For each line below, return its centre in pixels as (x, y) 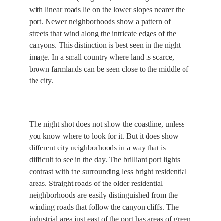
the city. (41, 80)
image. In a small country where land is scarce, (102, 57)
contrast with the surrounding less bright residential (108, 171)
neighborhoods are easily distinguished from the (104, 195)
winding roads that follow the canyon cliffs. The (104, 207)
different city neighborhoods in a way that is (98, 147)
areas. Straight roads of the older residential (96, 183)
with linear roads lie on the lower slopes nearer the (107, 9)
